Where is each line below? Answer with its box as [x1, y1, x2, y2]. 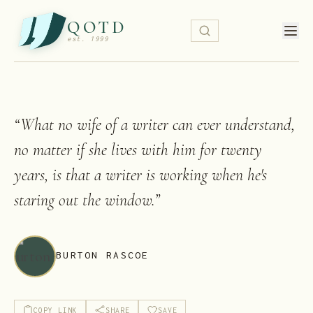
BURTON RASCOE [56, 249, 150, 261]
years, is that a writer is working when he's [14, 165, 267, 185]
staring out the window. [14, 190, 154, 210]
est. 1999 [66, 35, 109, 43]
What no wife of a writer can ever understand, [20, 115, 295, 135]
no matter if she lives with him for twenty [14, 140, 262, 160]
